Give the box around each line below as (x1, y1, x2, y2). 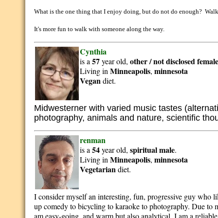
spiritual (130, 144, 158, 155)
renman (80, 134, 106, 145)
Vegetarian (80, 163, 116, 175)
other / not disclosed (130, 55, 196, 67)
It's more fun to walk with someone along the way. (34, 25, 165, 33)
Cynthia (80, 46, 107, 57)
